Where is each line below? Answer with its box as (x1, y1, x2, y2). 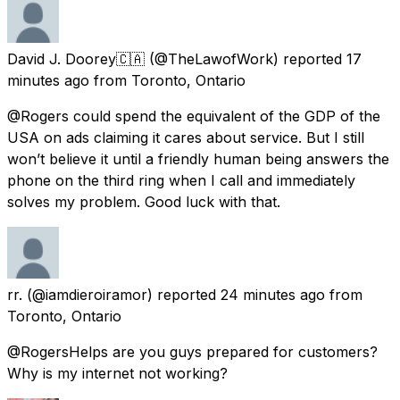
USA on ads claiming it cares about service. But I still (7, 128, 364, 146)
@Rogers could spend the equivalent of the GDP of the (7, 106, 380, 125)
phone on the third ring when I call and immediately (7, 171, 355, 189)
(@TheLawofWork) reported (149, 49, 342, 68)
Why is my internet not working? (7, 363, 228, 382)
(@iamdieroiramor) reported (27, 285, 216, 304)
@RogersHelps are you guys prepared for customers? (7, 342, 378, 361)
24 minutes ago (221, 285, 325, 304)
